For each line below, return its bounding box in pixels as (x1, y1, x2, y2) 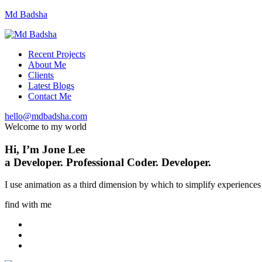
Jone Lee (42, 143, 85, 156)
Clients (28, 70, 54, 80)
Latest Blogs (28, 81, 74, 91)
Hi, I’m (5, 143, 42, 156)
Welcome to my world (5, 122, 87, 132)
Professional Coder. (66, 156, 158, 168)
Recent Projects (28, 49, 85, 59)
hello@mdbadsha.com (5, 111, 87, 121)
